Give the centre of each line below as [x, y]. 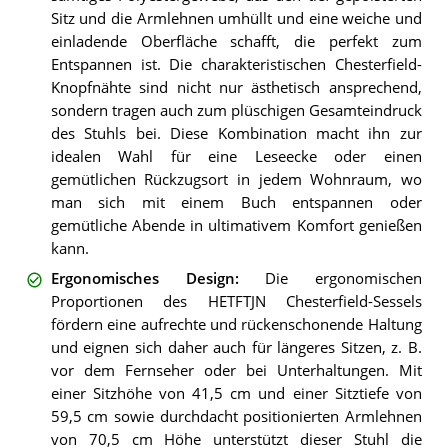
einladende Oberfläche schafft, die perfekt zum [236, 42]
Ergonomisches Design [142, 279]
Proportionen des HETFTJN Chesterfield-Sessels [236, 302]
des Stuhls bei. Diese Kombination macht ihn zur [236, 134]
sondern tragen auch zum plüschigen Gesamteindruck [236, 111]
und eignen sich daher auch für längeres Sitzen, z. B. [236, 348]
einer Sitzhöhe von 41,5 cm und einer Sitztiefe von [236, 394]
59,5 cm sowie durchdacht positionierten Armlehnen [236, 417]
